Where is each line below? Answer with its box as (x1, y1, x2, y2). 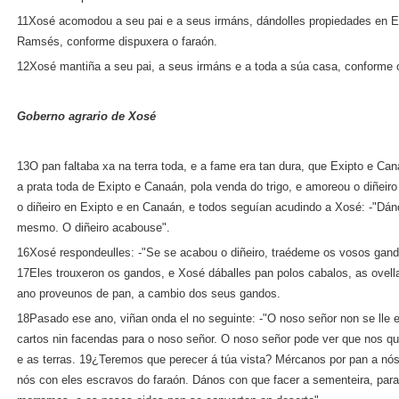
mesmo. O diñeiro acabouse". (17, 221, 170, 234)
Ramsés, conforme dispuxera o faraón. (17, 35, 217, 48)
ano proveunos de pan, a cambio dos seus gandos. (17, 287, 281, 300)
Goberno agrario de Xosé (17, 110, 156, 123)
